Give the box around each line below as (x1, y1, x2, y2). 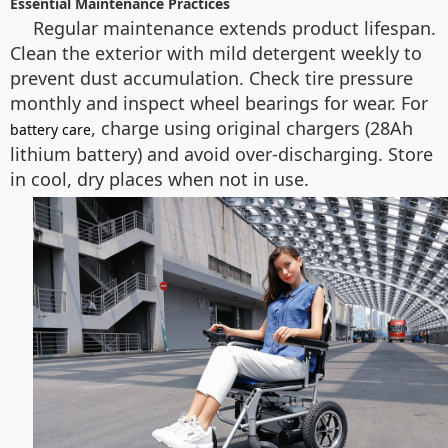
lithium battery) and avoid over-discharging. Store (10, 142, 433, 166)
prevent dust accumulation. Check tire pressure (10, 66, 413, 90)
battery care (10, 120, 91, 139)
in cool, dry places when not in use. (10, 167, 309, 191)
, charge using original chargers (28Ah (91, 116, 413, 140)
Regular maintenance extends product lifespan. (33, 16, 436, 40)
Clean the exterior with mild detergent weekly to (10, 41, 422, 65)
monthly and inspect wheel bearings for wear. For (10, 91, 428, 115)
